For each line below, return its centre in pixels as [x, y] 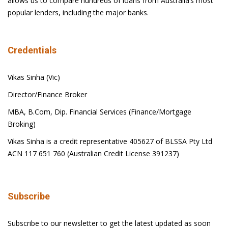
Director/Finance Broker [47, 94]
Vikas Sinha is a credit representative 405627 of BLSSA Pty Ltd [110, 141]
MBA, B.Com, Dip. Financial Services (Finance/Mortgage [99, 112]
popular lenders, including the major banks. [78, 12]
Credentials [32, 50]
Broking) [22, 124]
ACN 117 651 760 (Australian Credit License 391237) [93, 153]
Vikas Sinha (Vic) [34, 77]
